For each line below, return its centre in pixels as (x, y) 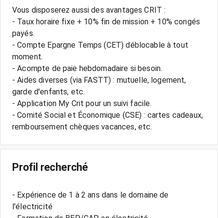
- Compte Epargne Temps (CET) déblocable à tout (100, 45)
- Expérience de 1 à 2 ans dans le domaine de (91, 195)
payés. (23, 33)
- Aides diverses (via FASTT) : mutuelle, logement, (99, 80)
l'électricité (32, 207)
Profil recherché (50, 167)
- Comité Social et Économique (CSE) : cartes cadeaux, (108, 115)
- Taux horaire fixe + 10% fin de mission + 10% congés (106, 22)
